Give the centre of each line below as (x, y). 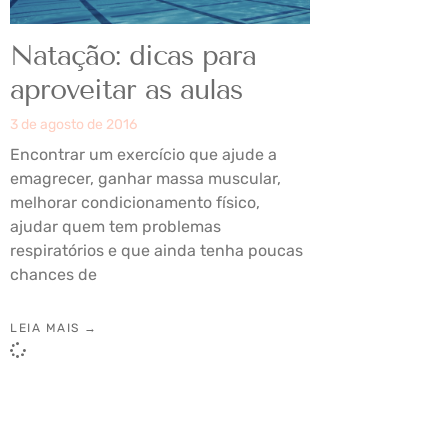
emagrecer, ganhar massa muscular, (145, 178)
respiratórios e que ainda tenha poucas (156, 250)
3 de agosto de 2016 (73, 124)
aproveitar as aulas (126, 89)
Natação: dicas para (133, 55)
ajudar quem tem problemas (115, 226)
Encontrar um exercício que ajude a (143, 154)
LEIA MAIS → (54, 327)
